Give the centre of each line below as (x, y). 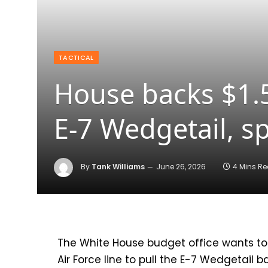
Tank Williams (118, 166)
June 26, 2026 (181, 166)
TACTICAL (76, 57)
